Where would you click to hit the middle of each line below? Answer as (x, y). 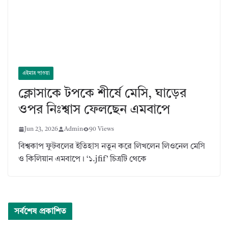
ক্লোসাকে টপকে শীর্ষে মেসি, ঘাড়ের (102, 94)
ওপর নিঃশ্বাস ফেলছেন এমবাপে (94, 110)
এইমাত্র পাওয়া (36, 73)
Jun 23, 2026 (41, 129)
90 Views (102, 129)
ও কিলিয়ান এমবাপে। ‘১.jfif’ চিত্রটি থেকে (82, 159)
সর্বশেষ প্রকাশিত (40, 211)
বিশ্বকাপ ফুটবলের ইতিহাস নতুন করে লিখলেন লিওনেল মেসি (112, 146)
